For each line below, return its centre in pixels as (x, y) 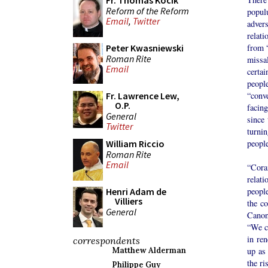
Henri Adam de (136, 191)
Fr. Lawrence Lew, (143, 96)
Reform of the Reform (147, 10)
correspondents (106, 240)
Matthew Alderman (149, 250)
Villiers (129, 201)
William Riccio (135, 144)
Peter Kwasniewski (145, 48)
